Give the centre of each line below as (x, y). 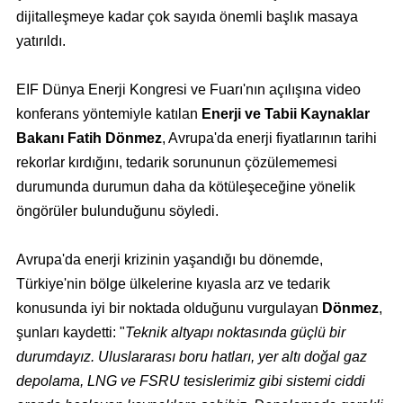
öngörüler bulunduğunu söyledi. (117, 210)
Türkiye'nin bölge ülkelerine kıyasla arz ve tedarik (173, 284)
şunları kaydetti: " (70, 333)
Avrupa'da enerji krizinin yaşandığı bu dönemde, (169, 260)
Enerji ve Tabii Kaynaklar (285, 113)
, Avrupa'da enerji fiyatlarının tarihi (269, 138)
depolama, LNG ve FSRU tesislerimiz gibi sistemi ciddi (190, 381)
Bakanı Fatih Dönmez (89, 138)
